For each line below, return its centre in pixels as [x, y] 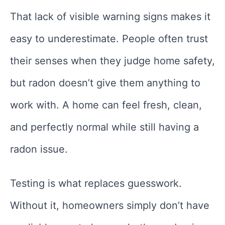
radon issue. [39, 149]
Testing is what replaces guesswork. [96, 184]
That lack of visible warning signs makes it [110, 17]
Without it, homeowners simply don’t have [110, 206]
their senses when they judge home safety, [113, 61]
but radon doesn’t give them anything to [105, 83]
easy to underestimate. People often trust [109, 39]
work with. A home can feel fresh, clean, [106, 105]
